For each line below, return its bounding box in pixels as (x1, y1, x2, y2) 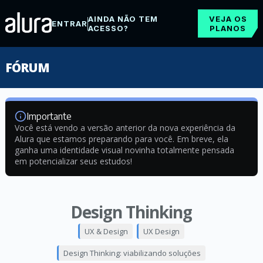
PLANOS (210, 23, 247, 33)
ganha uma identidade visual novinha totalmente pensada (14, 144, 234, 156)
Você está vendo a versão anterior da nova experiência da (14, 122, 235, 133)
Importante (26, 110, 72, 122)
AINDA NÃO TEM (87, 14, 158, 23)
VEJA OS (208, 14, 247, 23)
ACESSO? (87, 23, 129, 33)
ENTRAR (51, 19, 87, 28)
